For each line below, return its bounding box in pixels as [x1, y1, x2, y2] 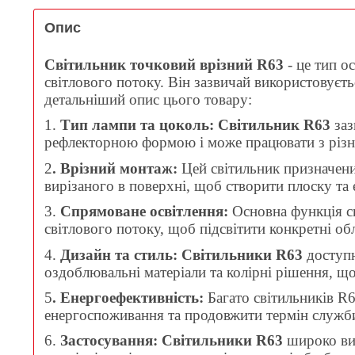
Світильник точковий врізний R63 [44, 55, 284, 73]
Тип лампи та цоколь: [60, 116, 214, 134]
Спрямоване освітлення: [60, 203, 228, 220]
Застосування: [60, 332, 158, 349]
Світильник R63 [218, 116, 330, 134]
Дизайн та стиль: [60, 246, 177, 263]
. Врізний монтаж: [52, 159, 177, 177]
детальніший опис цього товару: [44, 90, 252, 108]
